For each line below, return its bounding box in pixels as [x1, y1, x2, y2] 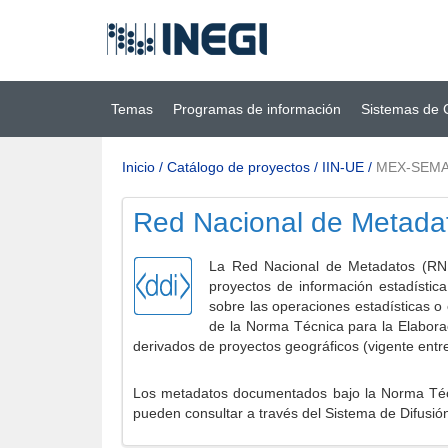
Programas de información [173, 101, 341, 117]
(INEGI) [106, 19, 155, 38]
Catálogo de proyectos [167, 159, 310, 175]
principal [134, 30, 188, 46]
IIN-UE [322, 159, 364, 175]
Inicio [122, 159, 155, 175]
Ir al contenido [116, 10, 206, 26]
